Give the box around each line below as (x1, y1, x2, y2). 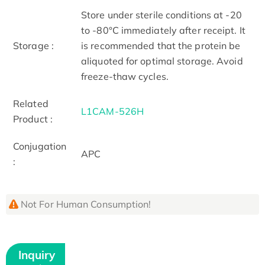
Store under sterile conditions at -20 (81, 8, 242, 21)
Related (13, 97, 49, 109)
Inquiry (18, 247, 56, 262)
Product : (13, 112, 53, 125)
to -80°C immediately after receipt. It (81, 24, 245, 36)
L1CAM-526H (81, 105, 144, 117)
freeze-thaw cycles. (81, 70, 169, 82)
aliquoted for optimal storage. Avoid (81, 54, 243, 67)
